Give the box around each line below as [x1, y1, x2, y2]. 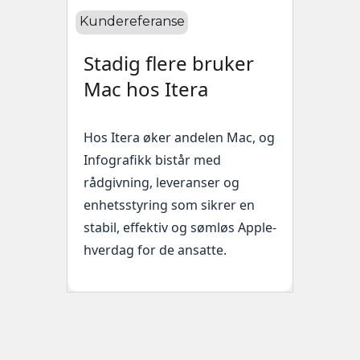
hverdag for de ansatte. [84, 241, 227, 260]
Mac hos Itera [84, 76, 208, 103]
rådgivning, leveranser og [84, 174, 239, 192]
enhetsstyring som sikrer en [84, 196, 255, 215]
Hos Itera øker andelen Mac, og [84, 129, 275, 147]
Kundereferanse [79, 14, 185, 30]
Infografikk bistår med [84, 151, 221, 170]
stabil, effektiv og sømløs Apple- [84, 219, 276, 237]
